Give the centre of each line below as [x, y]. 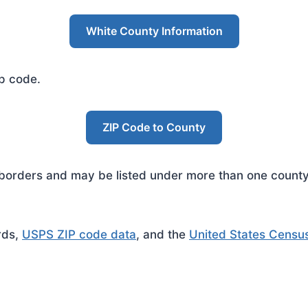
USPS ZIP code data [79, 234]
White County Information [154, 31]
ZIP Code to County [154, 127]
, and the [163, 234]
